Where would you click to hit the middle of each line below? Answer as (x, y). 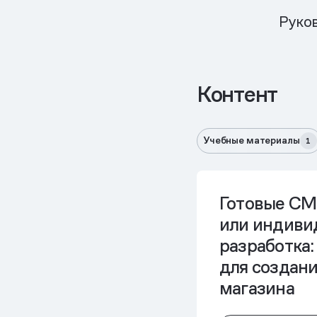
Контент (237, 94)
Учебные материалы (252, 140)
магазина (257, 288)
